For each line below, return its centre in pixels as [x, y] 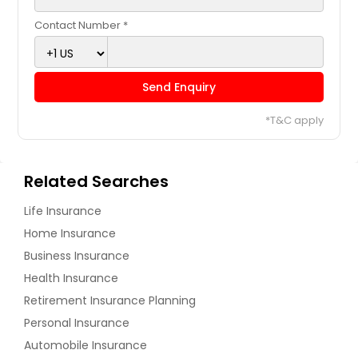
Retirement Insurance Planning [110, 301]
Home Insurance [70, 234]
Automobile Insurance [86, 346]
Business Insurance [77, 256]
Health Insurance [71, 278]
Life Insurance [63, 211]
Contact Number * [82, 26]
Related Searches [96, 182]
